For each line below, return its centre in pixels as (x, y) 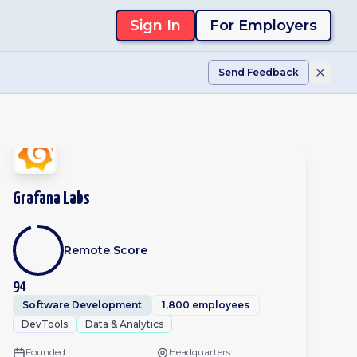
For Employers (263, 25)
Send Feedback (259, 72)
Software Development (82, 305)
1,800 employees (206, 305)
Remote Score (106, 250)
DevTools (45, 324)
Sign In (155, 25)
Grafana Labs (51, 199)
